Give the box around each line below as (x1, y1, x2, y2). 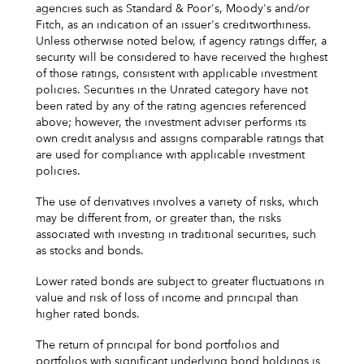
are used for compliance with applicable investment (36, 149, 305, 161)
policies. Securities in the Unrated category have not (36, 84, 308, 96)
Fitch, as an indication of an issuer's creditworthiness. (36, 19, 311, 31)
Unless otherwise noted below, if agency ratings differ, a (36, 35, 327, 47)
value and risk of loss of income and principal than (36, 292, 298, 304)
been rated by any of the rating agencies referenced (36, 100, 306, 112)
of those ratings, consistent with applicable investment (36, 67, 317, 80)
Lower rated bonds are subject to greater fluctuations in (36, 275, 324, 288)
